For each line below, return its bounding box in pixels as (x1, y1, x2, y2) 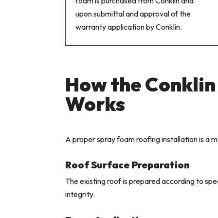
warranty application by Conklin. (75, 22, 182, 32)
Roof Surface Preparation (65, 159, 190, 171)
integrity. (65, 189, 95, 200)
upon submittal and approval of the (75, 9, 191, 19)
